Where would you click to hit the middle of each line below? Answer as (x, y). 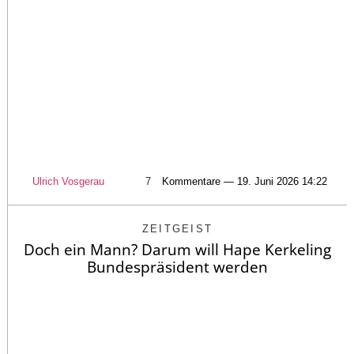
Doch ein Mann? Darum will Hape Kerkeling (177, 249)
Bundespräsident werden (177, 267)
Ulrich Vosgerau (68, 181)
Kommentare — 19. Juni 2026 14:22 (244, 181)
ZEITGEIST (177, 228)
